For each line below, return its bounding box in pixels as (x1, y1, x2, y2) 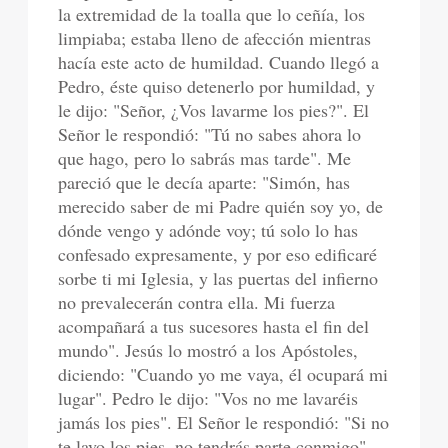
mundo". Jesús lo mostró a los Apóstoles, (58, 338, 359, 362)
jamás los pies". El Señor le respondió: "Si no (58, 410, 390, 434)
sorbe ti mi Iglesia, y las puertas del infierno (58, 266, 379, 290)
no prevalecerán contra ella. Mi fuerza (58, 290, 336, 314)
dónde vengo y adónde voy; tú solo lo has (58, 218, 359, 242)
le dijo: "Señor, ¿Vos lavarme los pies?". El (58, 98, 370, 122)
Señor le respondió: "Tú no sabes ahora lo (58, 122, 362, 146)
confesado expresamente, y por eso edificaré (58, 242, 378, 266)
